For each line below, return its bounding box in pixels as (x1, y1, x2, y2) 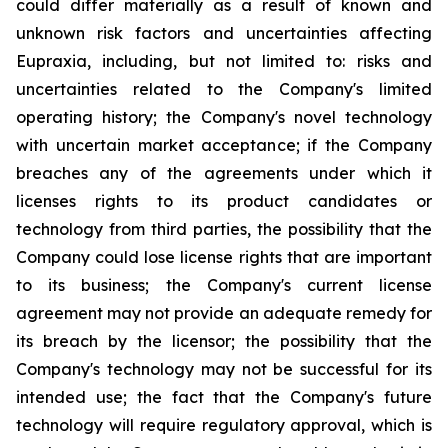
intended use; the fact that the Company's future (16, 387, 432, 407)
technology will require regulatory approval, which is (16, 415, 432, 435)
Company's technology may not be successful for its (16, 359, 432, 379)
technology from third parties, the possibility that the (16, 219, 432, 239)
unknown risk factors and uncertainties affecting (16, 23, 432, 43)
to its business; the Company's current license (16, 275, 432, 295)
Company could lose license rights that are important (16, 247, 432, 267)
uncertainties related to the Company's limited (16, 79, 432, 99)
